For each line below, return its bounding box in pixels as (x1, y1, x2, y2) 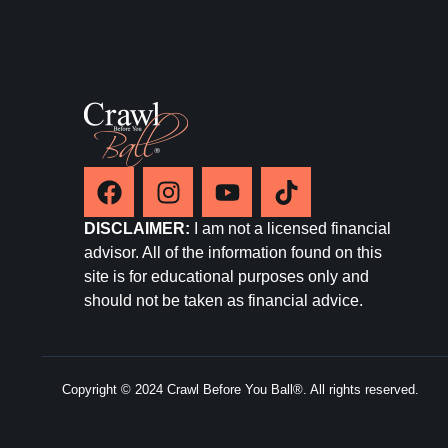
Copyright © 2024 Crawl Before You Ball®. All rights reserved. (62, 382, 419, 398)
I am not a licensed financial (190, 220, 391, 238)
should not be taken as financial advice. (84, 292, 363, 310)
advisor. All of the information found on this (84, 244, 382, 262)
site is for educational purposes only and (84, 268, 369, 286)
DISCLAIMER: (84, 220, 190, 238)
